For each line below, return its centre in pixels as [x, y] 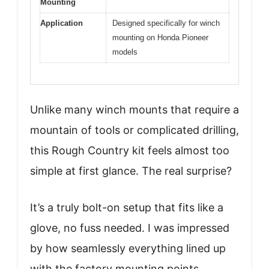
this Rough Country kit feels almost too [130, 150]
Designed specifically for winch [166, 23]
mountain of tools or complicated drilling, [134, 130]
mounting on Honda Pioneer [160, 38]
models [125, 52]
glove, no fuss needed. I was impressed [130, 228]
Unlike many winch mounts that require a [134, 109]
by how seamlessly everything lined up [128, 248]
